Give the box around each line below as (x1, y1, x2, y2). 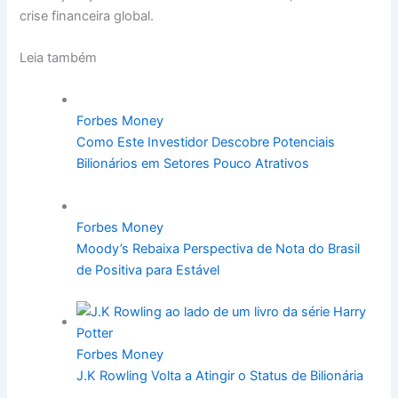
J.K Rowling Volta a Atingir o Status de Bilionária (76, 368, 364, 385)
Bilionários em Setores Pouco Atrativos (76, 155, 310, 172)
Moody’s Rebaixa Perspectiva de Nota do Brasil (76, 240, 361, 257)
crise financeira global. (20, 7, 155, 24)
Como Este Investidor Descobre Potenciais (76, 134, 336, 151)
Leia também (20, 50, 98, 67)
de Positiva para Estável (76, 261, 220, 278)
